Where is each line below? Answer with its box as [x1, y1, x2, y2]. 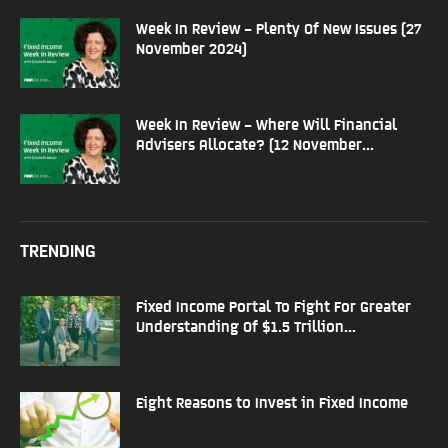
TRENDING [20, 238, 96, 260]
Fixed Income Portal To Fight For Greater [136, 296, 411, 314]
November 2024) [136, 38, 247, 56]
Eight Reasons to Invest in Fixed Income [136, 392, 408, 410]
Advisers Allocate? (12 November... [136, 134, 374, 152]
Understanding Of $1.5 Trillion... [136, 316, 356, 334]
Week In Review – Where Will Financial [136, 114, 397, 132]
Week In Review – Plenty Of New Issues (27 [136, 18, 422, 36]
